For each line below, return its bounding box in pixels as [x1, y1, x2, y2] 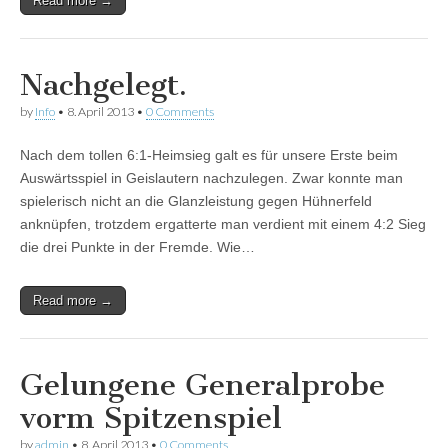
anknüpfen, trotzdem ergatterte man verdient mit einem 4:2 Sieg [20, 216, 426, 233]
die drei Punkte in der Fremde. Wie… [20, 239, 255, 256]
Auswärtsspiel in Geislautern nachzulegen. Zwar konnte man [20, 170, 403, 187]
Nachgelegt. [20, 67, 187, 104]
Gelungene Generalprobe [20, 367, 385, 404]
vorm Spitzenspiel [20, 400, 282, 437]
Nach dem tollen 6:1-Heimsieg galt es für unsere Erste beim [20, 147, 398, 164]
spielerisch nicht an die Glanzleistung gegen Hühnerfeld [20, 193, 372, 210]
